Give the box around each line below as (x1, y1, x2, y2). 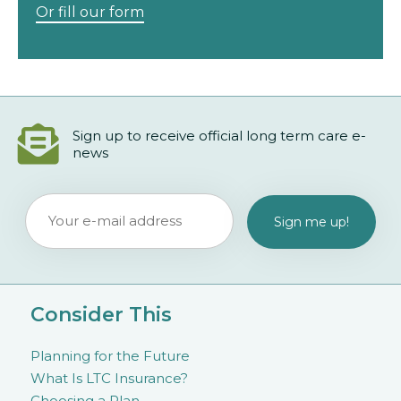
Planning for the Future (30, 347, 190, 365)
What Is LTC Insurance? (30, 370, 188, 388)
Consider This (30, 303, 172, 328)
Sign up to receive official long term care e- (73, 127, 366, 145)
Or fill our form (36, 4, 144, 21)
